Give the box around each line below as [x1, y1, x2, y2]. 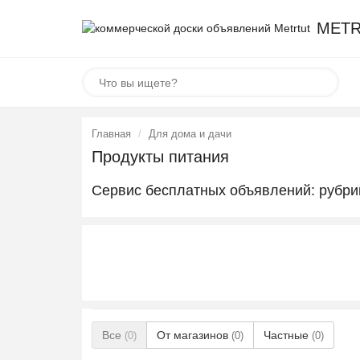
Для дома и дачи [149, 128, 231, 140]
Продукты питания [92, 148, 229, 166]
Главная [92, 128, 131, 140]
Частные [264, 329, 312, 342]
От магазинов [157, 329, 231, 342]
